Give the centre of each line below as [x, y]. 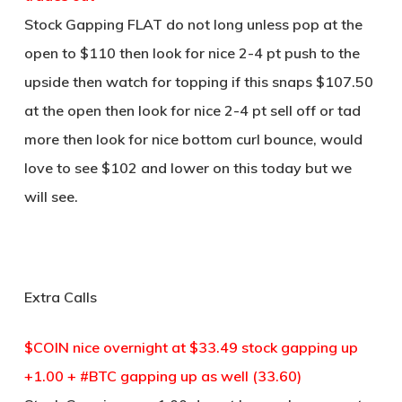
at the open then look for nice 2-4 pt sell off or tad [192, 110]
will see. [51, 197]
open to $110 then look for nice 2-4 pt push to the [192, 53]
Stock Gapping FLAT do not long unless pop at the [193, 24]
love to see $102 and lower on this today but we [188, 168]
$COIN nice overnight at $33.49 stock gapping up [191, 347]
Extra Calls [60, 297]
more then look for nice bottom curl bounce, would [193, 139]
